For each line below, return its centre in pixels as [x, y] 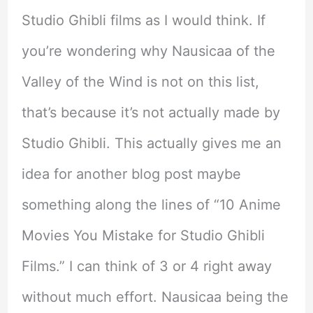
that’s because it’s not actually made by [151, 112]
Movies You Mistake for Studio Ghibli [143, 235]
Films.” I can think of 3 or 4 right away [146, 266]
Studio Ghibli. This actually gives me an [151, 143]
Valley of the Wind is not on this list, [140, 81]
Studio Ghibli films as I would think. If [143, 20]
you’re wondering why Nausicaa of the [148, 51]
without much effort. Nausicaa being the [155, 297]
